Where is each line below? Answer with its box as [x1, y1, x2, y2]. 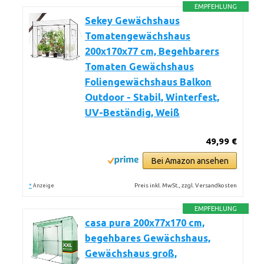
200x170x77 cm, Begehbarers [85, 46, 219, 57]
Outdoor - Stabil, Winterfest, [85, 92, 219, 103]
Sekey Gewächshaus [85, 15, 180, 26]
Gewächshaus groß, [85, 248, 177, 259]
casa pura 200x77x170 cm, [85, 217, 204, 228]
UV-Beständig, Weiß [85, 107, 180, 118]
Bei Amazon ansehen [151, 156, 229, 166]
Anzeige [33, 183, 54, 189]
